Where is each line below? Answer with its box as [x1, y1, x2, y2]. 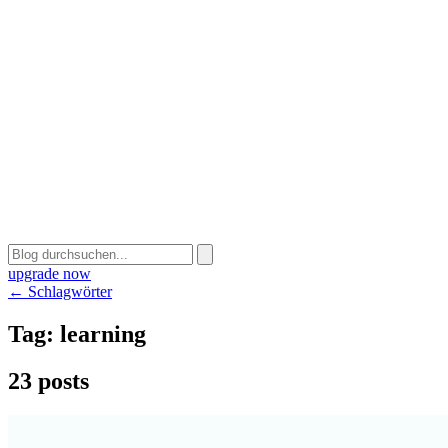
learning [60, 320, 146, 347]
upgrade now [8, 265, 91, 282]
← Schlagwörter [8, 283, 112, 300]
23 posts [8, 367, 89, 394]
